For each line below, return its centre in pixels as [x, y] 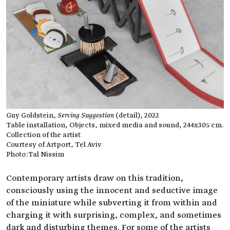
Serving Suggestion [86, 115]
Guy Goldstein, [32, 115]
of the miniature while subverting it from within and [112, 203]
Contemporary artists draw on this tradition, [95, 178]
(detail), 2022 [137, 115]
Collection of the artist [43, 135]
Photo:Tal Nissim [35, 154]
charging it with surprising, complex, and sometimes [114, 215]
